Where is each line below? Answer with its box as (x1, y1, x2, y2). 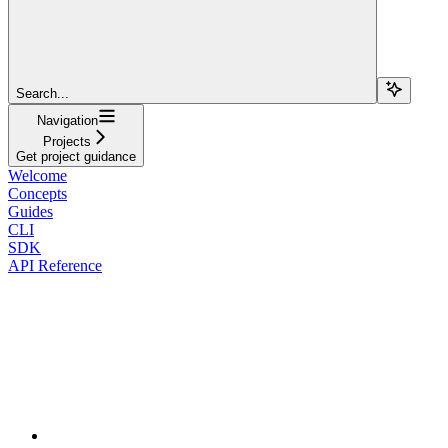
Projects (43, 133, 91, 149)
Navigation (36, 112, 98, 128)
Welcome (8, 166, 67, 184)
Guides (8, 202, 53, 220)
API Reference (8, 256, 102, 274)
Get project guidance (16, 148, 136, 164)
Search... (16, 85, 69, 101)
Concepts (8, 184, 67, 202)
